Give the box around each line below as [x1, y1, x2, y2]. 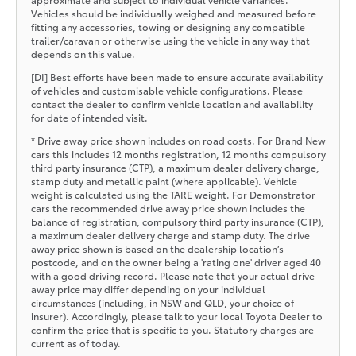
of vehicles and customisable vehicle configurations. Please [30, 83, 303, 97]
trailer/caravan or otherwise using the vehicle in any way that [30, 33, 310, 47]
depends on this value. [30, 46, 135, 60]
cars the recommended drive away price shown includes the [30, 200, 305, 215]
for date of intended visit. [30, 110, 148, 124]
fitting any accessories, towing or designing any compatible [30, 19, 305, 33]
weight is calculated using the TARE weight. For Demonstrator [30, 187, 315, 201]
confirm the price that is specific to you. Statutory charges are [30, 322, 314, 336]
